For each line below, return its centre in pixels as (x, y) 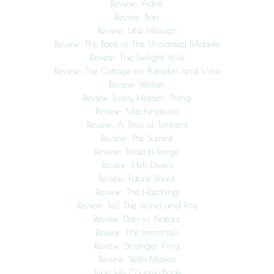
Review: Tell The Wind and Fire (137, 205)
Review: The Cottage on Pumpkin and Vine (137, 71)
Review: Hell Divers (137, 165)
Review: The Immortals (137, 232)
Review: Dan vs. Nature (137, 219)
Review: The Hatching (137, 192)
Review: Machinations (137, 111)
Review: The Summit (137, 138)
